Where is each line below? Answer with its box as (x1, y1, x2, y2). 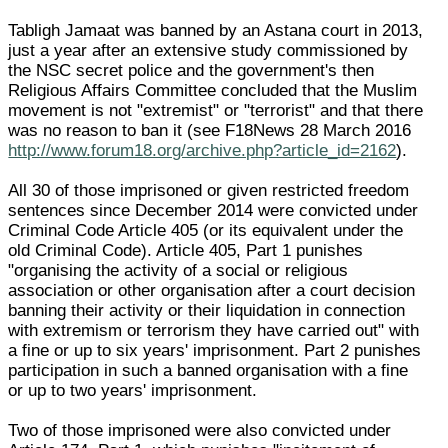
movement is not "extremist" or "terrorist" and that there (8, 100, 424, 120)
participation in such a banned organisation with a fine (8, 360, 409, 380)
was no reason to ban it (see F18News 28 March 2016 (8, 120, 412, 140)
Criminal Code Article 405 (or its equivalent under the (8, 220, 404, 240)
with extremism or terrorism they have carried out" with (8, 320, 420, 340)
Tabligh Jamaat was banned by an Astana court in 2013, (8, 20, 424, 40)
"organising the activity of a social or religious (8, 260, 349, 280)
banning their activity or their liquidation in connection (8, 300, 406, 320)
